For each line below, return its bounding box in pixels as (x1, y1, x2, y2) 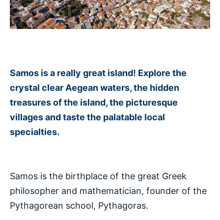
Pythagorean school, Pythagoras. (10, 200, 148, 211)
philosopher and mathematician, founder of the (10, 185, 207, 196)
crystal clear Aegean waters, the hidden (10, 82, 179, 93)
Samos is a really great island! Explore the (10, 67, 187, 78)
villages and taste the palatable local (10, 111, 165, 122)
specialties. (10, 126, 59, 137)
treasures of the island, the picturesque (10, 97, 178, 108)
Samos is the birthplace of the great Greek (10, 170, 187, 181)
